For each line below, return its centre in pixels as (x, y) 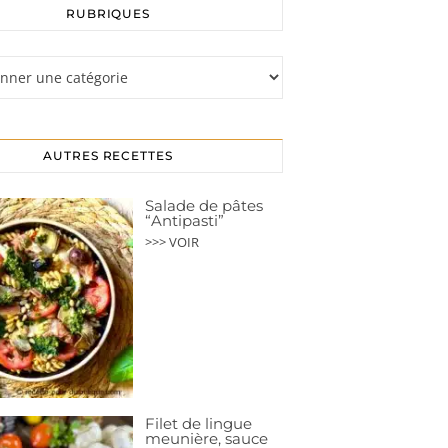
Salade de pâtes (204, 206)
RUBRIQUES (108, 14)
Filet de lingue (198, 424)
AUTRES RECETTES (108, 156)
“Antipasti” (184, 221)
